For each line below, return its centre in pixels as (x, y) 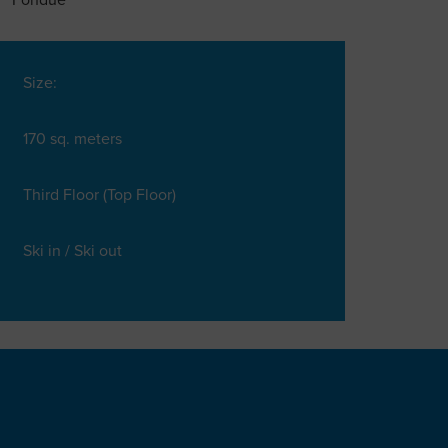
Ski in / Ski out (72, 251)
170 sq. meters (72, 139)
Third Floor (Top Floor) (99, 195)
